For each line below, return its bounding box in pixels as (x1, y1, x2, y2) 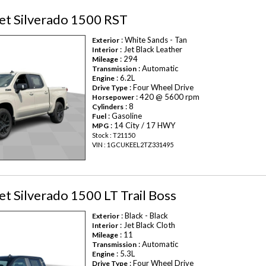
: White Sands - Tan (119, 35, 188, 45)
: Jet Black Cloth (118, 220, 176, 230)
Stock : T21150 (92, 131, 135, 140)
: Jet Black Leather (118, 45, 183, 55)
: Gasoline (106, 111, 142, 121)
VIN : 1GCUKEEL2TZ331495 (92, 141, 174, 149)
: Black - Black (119, 210, 169, 220)
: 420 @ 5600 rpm (134, 92, 200, 102)
